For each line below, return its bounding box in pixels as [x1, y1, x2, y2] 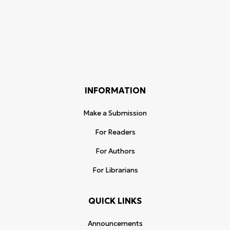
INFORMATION [84, 85, 146, 95]
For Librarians [92, 166, 138, 175]
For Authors [95, 147, 135, 156]
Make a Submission [83, 109, 147, 118]
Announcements [87, 219, 143, 228]
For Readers [94, 128, 136, 137]
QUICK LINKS [88, 196, 142, 206]
